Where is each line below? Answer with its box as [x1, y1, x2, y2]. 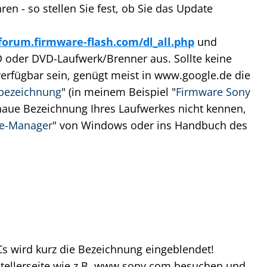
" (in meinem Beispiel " [61, 85, 176, 99]
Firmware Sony [176, 85, 250, 99]
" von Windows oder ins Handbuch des [52, 118, 247, 132]
